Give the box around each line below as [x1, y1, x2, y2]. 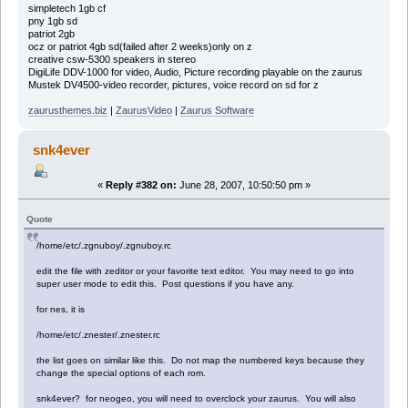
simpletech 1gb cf [27, 2, 106, 14]
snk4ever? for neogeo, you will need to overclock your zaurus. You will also [36, 393, 357, 403]
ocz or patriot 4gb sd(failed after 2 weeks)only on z [27, 40, 252, 52]
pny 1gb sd [27, 15, 77, 26]
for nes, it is [36, 303, 86, 314]
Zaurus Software [179, 104, 254, 116]
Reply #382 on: [106, 178, 177, 190]
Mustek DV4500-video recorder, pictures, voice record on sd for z [27, 78, 319, 90]
